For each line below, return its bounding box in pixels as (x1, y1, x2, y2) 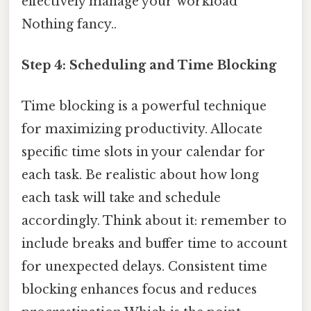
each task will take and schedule (22, 190, 221, 206)
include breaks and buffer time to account (22, 236, 287, 252)
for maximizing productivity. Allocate (22, 121, 262, 137)
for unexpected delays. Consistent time (22, 259, 267, 275)
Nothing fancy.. (22, 16, 117, 32)
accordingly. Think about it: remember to (22, 213, 287, 229)
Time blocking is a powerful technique (22, 99, 267, 115)
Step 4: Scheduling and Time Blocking (22, 58, 276, 74)
